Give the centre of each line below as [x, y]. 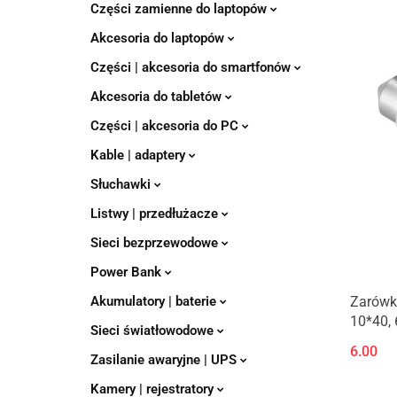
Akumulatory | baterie [155, 301]
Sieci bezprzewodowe [156, 243]
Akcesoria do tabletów [158, 97]
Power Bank [128, 272]
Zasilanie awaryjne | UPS [165, 360]
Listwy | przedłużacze [156, 214]
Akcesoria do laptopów [159, 38]
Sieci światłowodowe [154, 331]
